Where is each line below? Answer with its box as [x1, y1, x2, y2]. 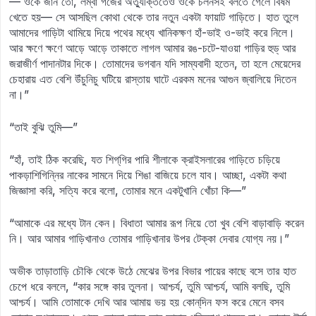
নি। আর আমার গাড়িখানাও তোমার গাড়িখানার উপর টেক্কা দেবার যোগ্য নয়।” [9, 231, 289, 245]
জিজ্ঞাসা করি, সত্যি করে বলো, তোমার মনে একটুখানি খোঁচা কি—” [9, 183, 246, 197]
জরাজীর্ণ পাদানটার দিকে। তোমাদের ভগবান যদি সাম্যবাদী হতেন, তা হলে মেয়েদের [9, 56, 300, 71]
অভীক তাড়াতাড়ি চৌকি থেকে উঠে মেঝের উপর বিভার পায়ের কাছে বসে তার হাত [9, 264, 296, 278]
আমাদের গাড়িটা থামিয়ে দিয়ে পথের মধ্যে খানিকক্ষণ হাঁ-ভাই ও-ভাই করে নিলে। [9, 25, 295, 39]
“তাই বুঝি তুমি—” [9, 120, 78, 134]
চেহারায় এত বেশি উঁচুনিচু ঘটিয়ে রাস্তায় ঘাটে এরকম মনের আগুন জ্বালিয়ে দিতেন [9, 72, 296, 86]
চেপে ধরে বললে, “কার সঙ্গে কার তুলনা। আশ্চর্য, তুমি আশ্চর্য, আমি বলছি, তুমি [9, 279, 290, 293]
